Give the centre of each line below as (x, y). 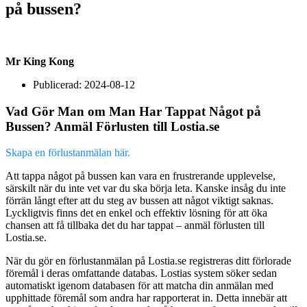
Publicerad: (57, 84)
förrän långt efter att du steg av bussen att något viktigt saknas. (139, 201)
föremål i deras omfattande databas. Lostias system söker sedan (141, 273)
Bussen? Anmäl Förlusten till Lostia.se (112, 126)
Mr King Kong (40, 61)
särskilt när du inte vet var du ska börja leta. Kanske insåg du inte (146, 188)
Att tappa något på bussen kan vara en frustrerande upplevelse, (140, 176)
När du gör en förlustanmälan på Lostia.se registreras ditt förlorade (148, 261)
